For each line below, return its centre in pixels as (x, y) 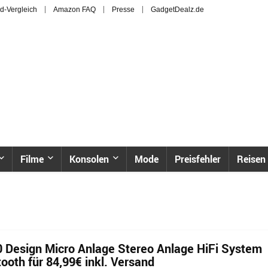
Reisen (251, 159)
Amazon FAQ (74, 10)
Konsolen (89, 159)
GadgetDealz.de (177, 10)
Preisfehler (198, 159)
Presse (123, 10)
